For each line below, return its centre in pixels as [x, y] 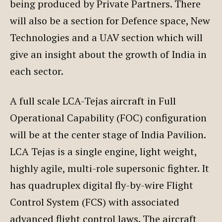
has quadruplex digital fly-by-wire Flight [102, 185]
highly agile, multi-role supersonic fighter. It [110, 168]
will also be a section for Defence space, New [110, 20]
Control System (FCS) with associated [95, 202]
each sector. [38, 71]
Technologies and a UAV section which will [106, 37]
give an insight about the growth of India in [108, 54]
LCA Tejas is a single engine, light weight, [103, 151]
